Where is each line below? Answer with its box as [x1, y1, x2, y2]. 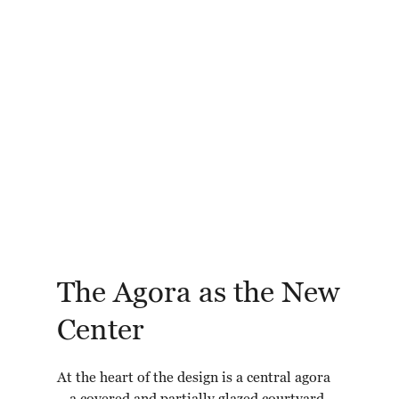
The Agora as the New [57, 279, 339, 309]
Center [57, 316, 144, 346]
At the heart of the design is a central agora [57, 371, 330, 387]
